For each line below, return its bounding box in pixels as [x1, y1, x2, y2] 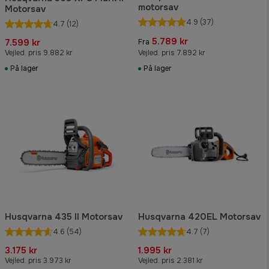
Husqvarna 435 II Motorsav [5, 210, 122, 223]
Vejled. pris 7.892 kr [138, 48, 205, 58]
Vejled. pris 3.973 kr [5, 255, 71, 265]
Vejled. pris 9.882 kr [5, 48, 73, 58]
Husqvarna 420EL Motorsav [138, 210, 261, 223]
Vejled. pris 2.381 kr [138, 255, 203, 265]
